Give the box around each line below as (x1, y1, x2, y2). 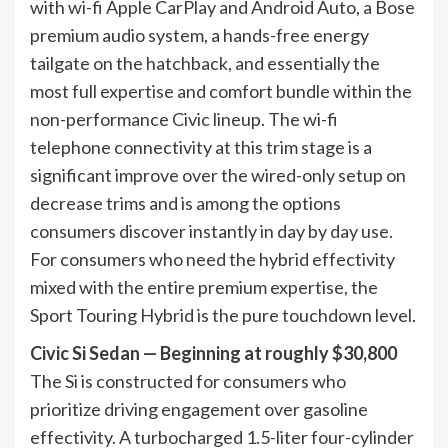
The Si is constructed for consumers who (30, 369, 346, 392)
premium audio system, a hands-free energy (30, 23, 369, 46)
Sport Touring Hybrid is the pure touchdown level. (30, 303, 416, 326)
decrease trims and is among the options (30, 191, 341, 214)
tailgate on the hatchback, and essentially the (30, 51, 380, 74)
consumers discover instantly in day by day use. (30, 219, 393, 242)
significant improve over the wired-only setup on (30, 163, 406, 186)
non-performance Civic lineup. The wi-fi (30, 107, 338, 130)
